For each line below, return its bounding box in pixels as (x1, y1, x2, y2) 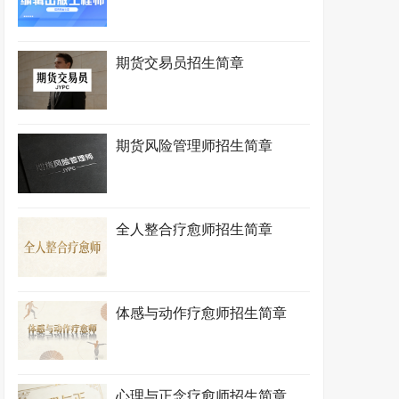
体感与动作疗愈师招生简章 (116, 305, 288, 321)
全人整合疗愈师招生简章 (116, 221, 273, 237)
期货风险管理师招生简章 (116, 138, 273, 154)
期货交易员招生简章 (116, 54, 245, 70)
